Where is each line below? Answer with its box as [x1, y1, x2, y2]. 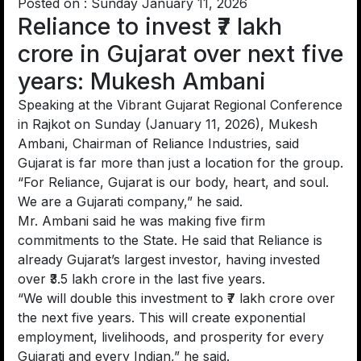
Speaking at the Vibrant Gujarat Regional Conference [18, 97, 342, 114]
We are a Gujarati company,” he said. [18, 193, 243, 210]
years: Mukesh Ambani [18, 67, 266, 96]
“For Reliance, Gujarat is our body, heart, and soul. [18, 174, 329, 191]
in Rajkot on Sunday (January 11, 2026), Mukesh [18, 116, 317, 133]
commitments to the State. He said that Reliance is [18, 232, 322, 249]
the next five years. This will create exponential [18, 309, 305, 326]
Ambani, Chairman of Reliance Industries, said [18, 135, 299, 152]
